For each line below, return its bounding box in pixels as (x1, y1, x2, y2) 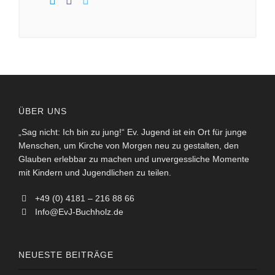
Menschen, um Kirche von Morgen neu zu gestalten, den (18, 141, 239, 151)
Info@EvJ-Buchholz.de (33, 207, 123, 217)
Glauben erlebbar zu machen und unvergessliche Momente (18, 154, 249, 165)
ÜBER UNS (18, 106, 67, 117)
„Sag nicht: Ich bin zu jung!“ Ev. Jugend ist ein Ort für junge (18, 127, 247, 137)
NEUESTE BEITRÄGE (18, 250, 114, 260)
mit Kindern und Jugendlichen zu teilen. (18, 168, 171, 178)
